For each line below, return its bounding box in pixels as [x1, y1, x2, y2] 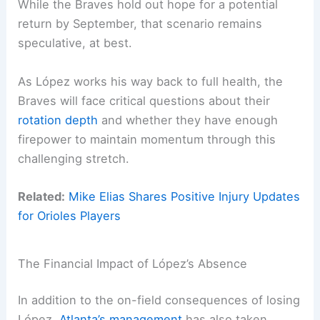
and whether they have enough [98, 112, 279, 127]
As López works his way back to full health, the [18, 74, 284, 89]
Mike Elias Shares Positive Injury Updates [69, 189, 301, 204]
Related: [18, 189, 66, 204]
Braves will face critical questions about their [18, 93, 271, 108]
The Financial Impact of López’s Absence [18, 256, 248, 271]
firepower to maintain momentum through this [18, 131, 276, 146]
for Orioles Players [18, 208, 121, 223]
